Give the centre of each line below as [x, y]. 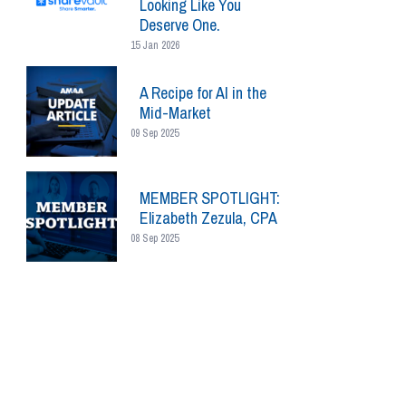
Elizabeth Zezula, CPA [208, 218]
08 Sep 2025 [155, 238]
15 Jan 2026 [155, 45]
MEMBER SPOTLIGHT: [210, 198]
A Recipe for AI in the [203, 93]
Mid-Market [175, 113]
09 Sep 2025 [155, 133]
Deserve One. [180, 25]
